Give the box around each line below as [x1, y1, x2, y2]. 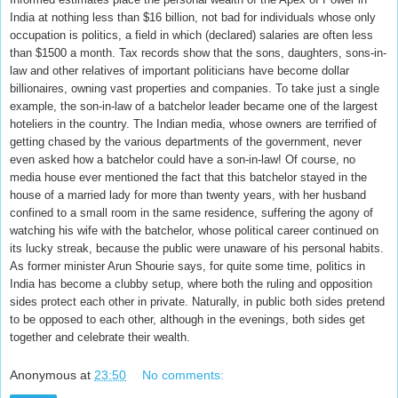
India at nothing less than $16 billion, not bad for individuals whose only [10, 11, 376, 25]
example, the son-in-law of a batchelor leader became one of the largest [10, 99, 378, 114]
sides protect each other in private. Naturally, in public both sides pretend [10, 295, 385, 309]
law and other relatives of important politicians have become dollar [10, 64, 349, 78]
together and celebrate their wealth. [10, 330, 190, 345]
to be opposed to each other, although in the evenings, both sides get [10, 313, 365, 327]
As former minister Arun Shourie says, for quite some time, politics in [10, 259, 365, 274]
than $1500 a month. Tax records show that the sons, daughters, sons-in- [10, 46, 386, 60]
